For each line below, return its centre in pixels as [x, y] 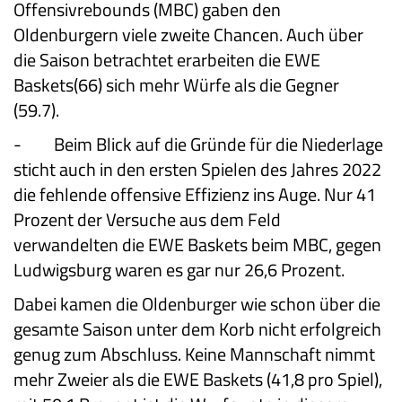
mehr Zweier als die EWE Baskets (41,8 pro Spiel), [198, 379]
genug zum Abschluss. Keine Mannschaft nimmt [194, 354]
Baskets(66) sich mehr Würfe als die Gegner [176, 84]
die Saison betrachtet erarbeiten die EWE [167, 59]
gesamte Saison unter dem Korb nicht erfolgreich [197, 328]
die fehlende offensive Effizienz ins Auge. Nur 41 [195, 194]
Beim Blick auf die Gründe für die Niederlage [218, 144]
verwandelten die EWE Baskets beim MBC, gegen [197, 244]
